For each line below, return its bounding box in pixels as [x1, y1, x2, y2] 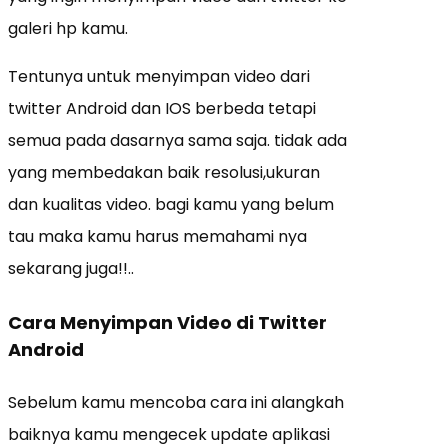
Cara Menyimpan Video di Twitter [8, 310, 327, 336]
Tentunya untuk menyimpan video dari [8, 65, 310, 89]
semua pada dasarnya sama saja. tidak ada [8, 129, 347, 153]
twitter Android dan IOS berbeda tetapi [8, 97, 316, 121]
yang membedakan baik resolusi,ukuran [8, 161, 320, 185]
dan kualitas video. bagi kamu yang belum [8, 193, 334, 217]
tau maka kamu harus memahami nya [8, 225, 307, 249]
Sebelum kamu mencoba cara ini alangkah [8, 391, 344, 415]
